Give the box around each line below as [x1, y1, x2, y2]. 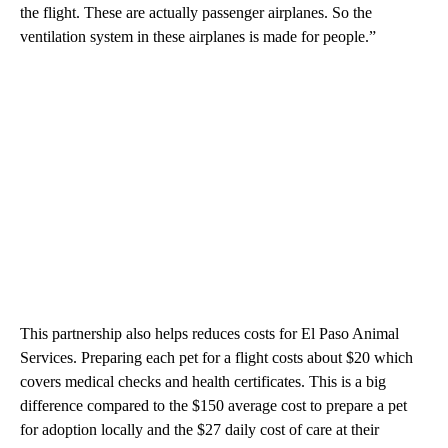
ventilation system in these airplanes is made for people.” [20, 27, 380, 45]
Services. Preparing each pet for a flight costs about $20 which [20, 348, 413, 366]
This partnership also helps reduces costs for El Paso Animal [20, 324, 399, 342]
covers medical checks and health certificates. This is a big [20, 372, 386, 390]
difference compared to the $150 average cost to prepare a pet [20, 396, 407, 414]
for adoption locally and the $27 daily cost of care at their [20, 420, 379, 438]
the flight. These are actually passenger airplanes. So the [20, 3, 372, 21]
